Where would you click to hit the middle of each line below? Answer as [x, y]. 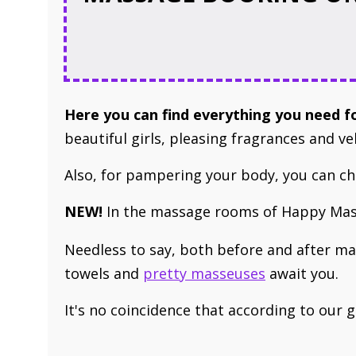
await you [300, 273]
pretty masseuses [204, 273]
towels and [104, 273]
